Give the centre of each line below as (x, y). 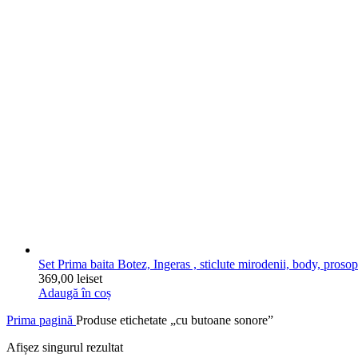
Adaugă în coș (75, 293)
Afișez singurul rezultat (65, 348)
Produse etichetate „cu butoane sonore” (175, 320)
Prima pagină (41, 320)
